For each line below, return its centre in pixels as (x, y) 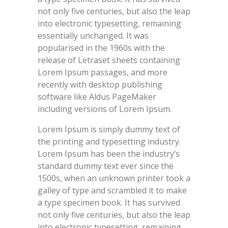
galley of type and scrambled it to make (112, 190)
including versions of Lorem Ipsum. (105, 109)
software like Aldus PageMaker (97, 97)
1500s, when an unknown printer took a (114, 178)
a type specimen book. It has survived (109, 203)
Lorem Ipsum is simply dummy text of (109, 129)
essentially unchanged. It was (93, 36)
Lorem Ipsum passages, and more (103, 72)
